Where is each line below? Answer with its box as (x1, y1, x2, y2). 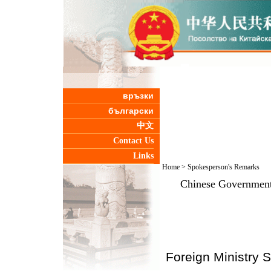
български (108, 106, 154, 116)
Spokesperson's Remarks (187, 163, 260, 171)
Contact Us (113, 136, 154, 145)
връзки (122, 91, 154, 100)
